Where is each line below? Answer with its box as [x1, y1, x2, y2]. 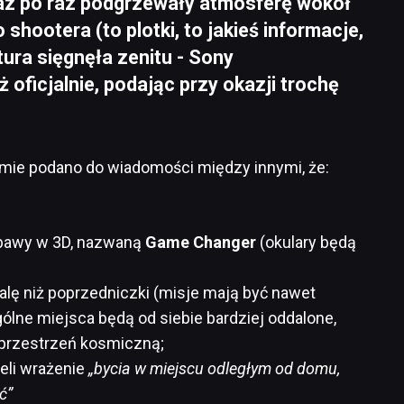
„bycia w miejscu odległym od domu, [88, 358, 340, 378]
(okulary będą [256, 232, 356, 252]
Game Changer [145, 232, 256, 252]
